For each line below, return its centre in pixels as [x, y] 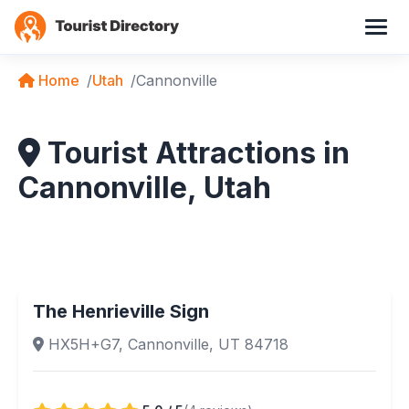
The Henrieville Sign [121, 311]
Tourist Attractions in [195, 152]
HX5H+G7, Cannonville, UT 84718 [166, 344]
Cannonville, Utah [145, 187]
